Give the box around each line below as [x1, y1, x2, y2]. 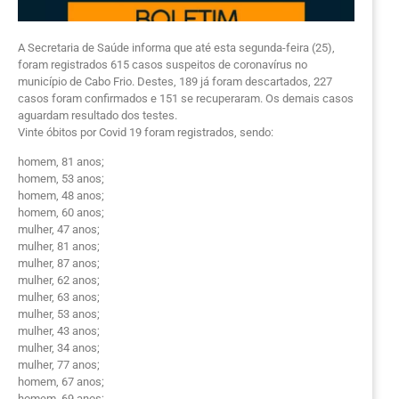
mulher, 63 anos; [18, 289, 100, 304]
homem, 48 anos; [18, 188, 104, 202]
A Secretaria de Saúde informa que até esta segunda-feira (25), [18, 40, 335, 54]
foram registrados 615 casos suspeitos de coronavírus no [18, 57, 307, 71]
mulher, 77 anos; [18, 357, 100, 371]
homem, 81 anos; [18, 154, 104, 168]
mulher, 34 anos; [18, 340, 100, 354]
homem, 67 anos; [18, 374, 104, 388]
